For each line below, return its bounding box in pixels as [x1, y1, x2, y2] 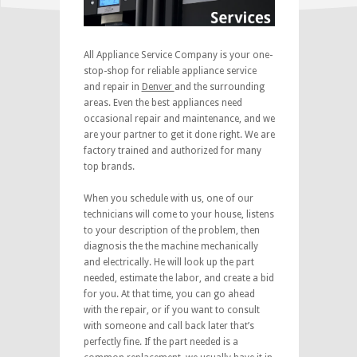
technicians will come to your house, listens [83, 208, 274, 220]
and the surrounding [174, 80, 265, 92]
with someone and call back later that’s [83, 320, 254, 331]
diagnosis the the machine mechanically [83, 240, 258, 252]
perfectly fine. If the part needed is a [83, 335, 238, 347]
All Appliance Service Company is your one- [83, 49, 273, 61]
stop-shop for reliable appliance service [83, 65, 257, 76]
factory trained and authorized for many [83, 144, 261, 156]
